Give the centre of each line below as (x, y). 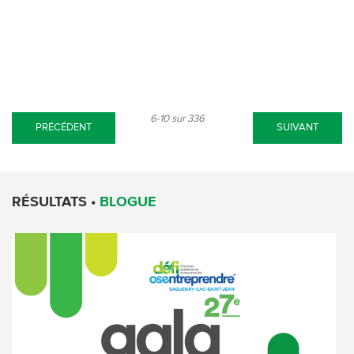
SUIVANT (298, 128)
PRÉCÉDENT (64, 128)
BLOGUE (128, 202)
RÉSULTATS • (56, 202)
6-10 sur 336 (177, 119)
